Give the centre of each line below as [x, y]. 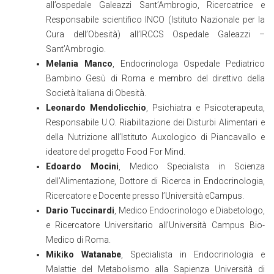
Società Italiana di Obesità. [96, 93]
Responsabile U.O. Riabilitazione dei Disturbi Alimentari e [155, 122]
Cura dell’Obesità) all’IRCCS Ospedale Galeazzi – [155, 34]
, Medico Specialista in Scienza [192, 166]
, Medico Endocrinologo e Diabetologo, [190, 210]
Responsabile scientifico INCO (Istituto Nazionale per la [155, 20]
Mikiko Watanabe [83, 254]
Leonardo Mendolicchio [96, 108]
